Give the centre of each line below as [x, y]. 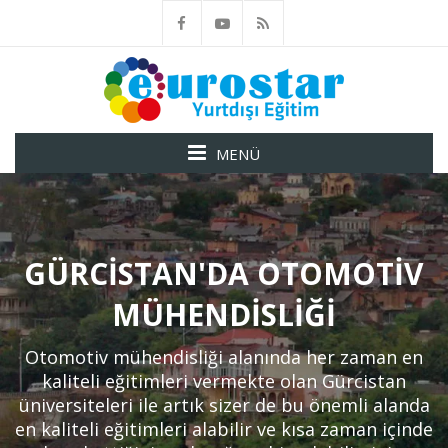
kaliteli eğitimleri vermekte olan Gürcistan [224, 381]
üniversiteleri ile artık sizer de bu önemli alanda [224, 405]
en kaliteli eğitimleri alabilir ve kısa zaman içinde [224, 429]
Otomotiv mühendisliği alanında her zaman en [224, 357]
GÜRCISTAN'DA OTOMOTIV [224, 273]
